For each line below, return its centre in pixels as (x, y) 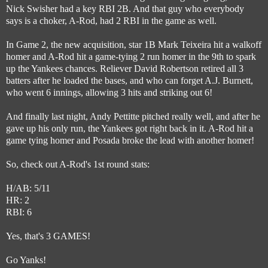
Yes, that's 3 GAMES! (48, 236)
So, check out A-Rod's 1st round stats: (78, 164)
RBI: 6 (19, 212)
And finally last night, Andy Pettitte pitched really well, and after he (133, 116)
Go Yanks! (26, 260)
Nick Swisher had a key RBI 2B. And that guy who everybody (125, 8)
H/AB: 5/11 (28, 188)
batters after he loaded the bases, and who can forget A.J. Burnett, (130, 80)
